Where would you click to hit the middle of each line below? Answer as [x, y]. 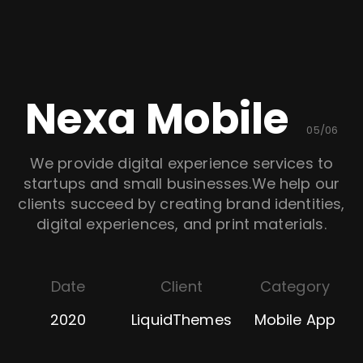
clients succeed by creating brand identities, [181, 203]
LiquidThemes [181, 319]
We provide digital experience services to [181, 163]
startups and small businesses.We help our [181, 183]
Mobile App [295, 319]
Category [295, 287]
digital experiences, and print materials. [181, 224]
